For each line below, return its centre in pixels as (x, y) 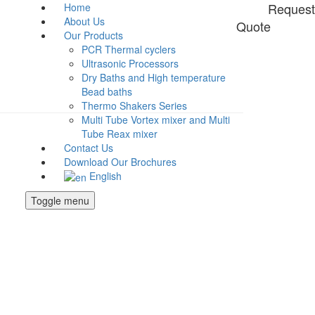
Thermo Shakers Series (134, 105)
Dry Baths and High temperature (154, 77)
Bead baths (107, 91)
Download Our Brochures (120, 162)
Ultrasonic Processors (130, 63)
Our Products (94, 35)
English (105, 176)
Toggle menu (60, 201)
